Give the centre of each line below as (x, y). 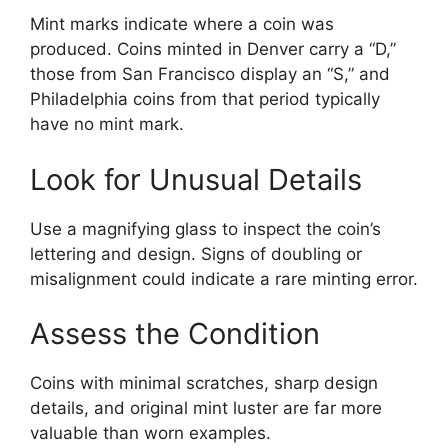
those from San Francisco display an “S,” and (210, 74)
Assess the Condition (175, 334)
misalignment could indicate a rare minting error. (224, 278)
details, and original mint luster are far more (206, 408)
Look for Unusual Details (196, 179)
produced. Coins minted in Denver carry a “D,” (213, 49)
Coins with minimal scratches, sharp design (204, 383)
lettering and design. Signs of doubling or (196, 253)
